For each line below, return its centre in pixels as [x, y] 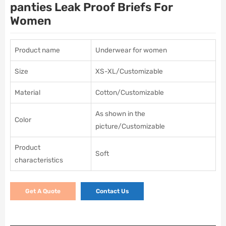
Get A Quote [43, 191]
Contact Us [112, 191]
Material [27, 92]
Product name [37, 50]
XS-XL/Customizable [129, 71]
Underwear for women [131, 50]
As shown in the [120, 113]
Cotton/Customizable [130, 92]
